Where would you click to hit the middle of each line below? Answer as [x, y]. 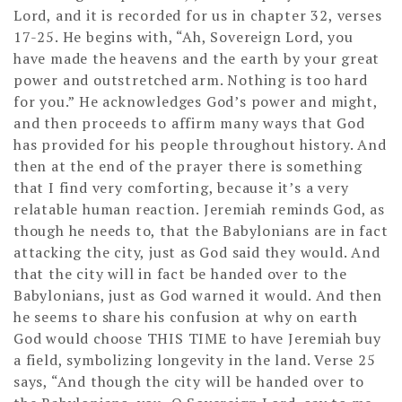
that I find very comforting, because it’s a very [181, 187]
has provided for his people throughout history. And [200, 144]
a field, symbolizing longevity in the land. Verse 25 [195, 359]
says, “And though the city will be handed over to [189, 381]
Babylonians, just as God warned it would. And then [198, 295]
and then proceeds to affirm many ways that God [189, 122]
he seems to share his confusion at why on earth [186, 316]
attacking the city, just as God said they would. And [197, 252]
